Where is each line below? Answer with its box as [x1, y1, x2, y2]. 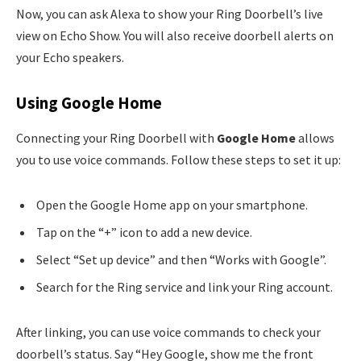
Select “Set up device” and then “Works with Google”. [36, 251, 326, 268]
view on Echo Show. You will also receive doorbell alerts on [16, 27, 334, 44]
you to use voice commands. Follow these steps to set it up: [16, 151, 341, 168]
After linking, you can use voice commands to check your [16, 323, 321, 340]
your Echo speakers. [16, 49, 124, 66]
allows [296, 130, 334, 147]
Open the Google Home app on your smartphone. [36, 197, 308, 214]
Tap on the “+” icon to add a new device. [36, 224, 252, 241]
